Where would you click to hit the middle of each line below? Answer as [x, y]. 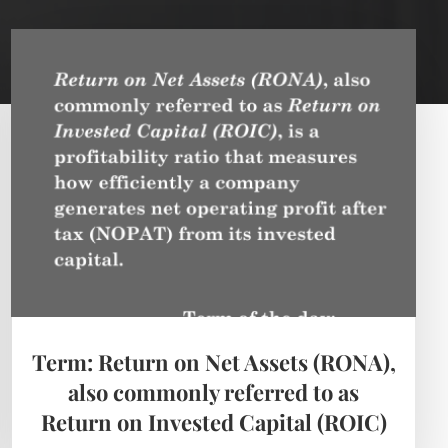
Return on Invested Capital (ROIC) [213, 422]
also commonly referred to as [214, 392]
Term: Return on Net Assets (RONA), [213, 362]
